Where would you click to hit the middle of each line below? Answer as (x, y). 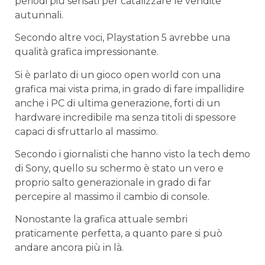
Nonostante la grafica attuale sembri (101, 219)
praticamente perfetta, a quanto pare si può (119, 234)
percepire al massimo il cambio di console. (112, 196)
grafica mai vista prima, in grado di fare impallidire (130, 89)
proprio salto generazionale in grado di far (113, 182)
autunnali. (39, 15)
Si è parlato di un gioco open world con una (118, 75)
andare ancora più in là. (69, 248)
